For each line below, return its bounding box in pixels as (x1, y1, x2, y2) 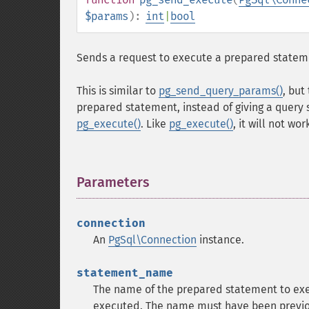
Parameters (77, 174, 150, 190)
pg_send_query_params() (159, 84, 283, 97)
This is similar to (77, 84, 159, 97)
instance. (197, 233, 244, 246)
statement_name (77, 266, 173, 279)
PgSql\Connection (108, 233, 197, 246)
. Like (141, 117, 169, 130)
